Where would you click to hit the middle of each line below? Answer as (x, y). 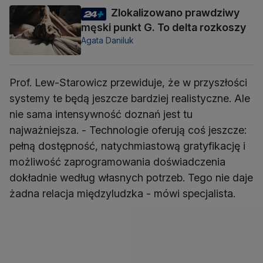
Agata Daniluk (107, 41)
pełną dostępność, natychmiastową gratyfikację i (127, 146)
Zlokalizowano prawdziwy (175, 13)
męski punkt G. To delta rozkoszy (163, 28)
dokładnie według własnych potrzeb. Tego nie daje (131, 177)
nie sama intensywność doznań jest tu (101, 114)
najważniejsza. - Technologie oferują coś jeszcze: (128, 130)
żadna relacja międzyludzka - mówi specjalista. (122, 193)
